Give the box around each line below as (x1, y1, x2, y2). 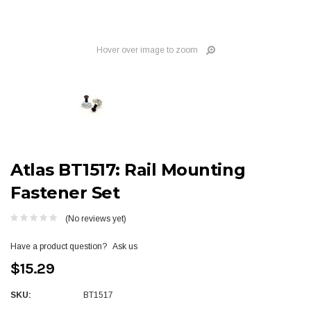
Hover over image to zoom (96, 45, 198, 56)
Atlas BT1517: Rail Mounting (10, 160, 246, 180)
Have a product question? (10, 241, 107, 251)
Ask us (112, 241, 137, 251)
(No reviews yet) (65, 213, 126, 224)
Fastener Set (10, 183, 120, 203)
